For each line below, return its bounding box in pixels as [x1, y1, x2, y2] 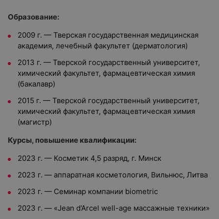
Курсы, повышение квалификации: [8, 135, 136, 145]
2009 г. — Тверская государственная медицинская [18, 30, 198, 40]
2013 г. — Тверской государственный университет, [18, 58, 200, 67]
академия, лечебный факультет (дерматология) [18, 41, 188, 50]
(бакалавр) [18, 79, 55, 88]
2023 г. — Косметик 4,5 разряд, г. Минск [18, 153, 161, 163]
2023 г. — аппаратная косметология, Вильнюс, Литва [18, 170, 208, 179]
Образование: [8, 12, 59, 22]
